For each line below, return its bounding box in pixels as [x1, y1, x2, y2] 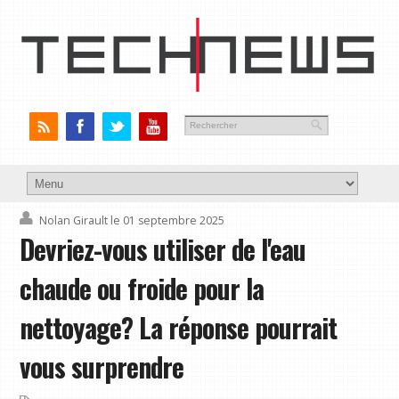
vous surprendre [20, 347, 184, 387]
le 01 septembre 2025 [110, 213, 225, 229]
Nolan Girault [39, 213, 109, 229]
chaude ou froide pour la [20, 269, 265, 309]
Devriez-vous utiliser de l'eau [20, 230, 306, 270]
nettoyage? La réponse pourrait [20, 308, 338, 348]
